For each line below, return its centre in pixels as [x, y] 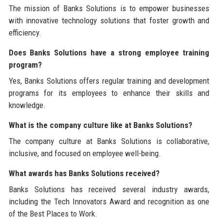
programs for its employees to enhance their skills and [109, 93]
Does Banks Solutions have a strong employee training [109, 52]
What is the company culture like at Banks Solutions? [100, 125]
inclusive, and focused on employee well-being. [85, 153]
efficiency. [25, 32]
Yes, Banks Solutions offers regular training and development [109, 81]
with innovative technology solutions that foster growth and [109, 20]
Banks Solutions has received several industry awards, [109, 189]
